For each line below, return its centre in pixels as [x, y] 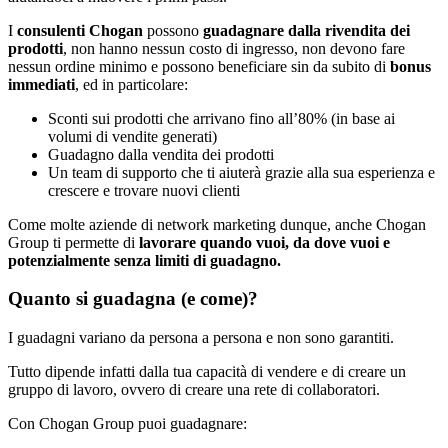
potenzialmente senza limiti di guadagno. [144, 260]
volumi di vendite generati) [132, 136]
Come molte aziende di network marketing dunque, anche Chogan [217, 224]
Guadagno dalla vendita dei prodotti [161, 154]
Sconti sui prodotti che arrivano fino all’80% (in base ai [221, 118]
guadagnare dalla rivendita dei [306, 30]
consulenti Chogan [80, 30]
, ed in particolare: [131, 84]
